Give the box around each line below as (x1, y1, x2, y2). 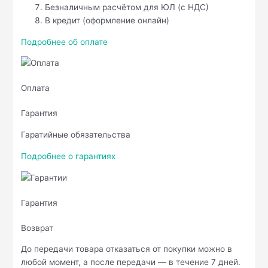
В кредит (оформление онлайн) (45, 16, 170, 26)
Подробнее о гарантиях (21, 151, 116, 161)
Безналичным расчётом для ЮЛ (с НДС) (45, 2, 209, 13)
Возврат (21, 223, 54, 233)
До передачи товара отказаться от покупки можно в (21, 244, 233, 254)
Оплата (21, 83, 50, 93)
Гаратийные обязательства (21, 130, 131, 140)
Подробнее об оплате (21, 36, 108, 47)
